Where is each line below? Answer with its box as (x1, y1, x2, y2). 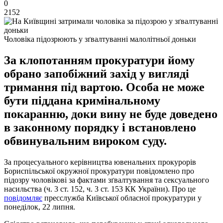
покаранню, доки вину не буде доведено (4, 107, 218, 120)
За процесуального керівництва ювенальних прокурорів (4, 157, 196, 166)
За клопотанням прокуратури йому (4, 53, 195, 67)
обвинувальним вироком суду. (4, 134, 167, 147)
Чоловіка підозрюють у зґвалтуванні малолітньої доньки (4, 34, 196, 43)
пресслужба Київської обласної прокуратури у (42, 193, 202, 202)
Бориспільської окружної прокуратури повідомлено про (4, 166, 194, 175)
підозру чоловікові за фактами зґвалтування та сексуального (4, 175, 209, 184)
